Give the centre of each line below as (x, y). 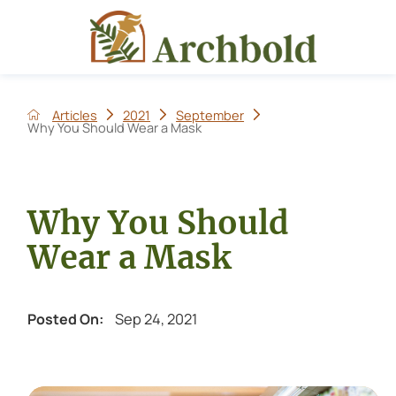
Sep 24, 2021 (156, 319)
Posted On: (65, 319)
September (210, 114)
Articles (75, 114)
